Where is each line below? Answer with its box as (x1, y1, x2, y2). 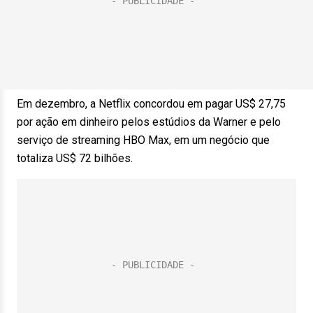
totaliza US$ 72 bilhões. (17, 152, 133, 165)
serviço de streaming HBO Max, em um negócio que (17, 133, 270, 147)
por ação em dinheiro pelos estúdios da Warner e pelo (17, 115, 281, 129)
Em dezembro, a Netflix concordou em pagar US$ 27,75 (17, 97, 286, 110)
